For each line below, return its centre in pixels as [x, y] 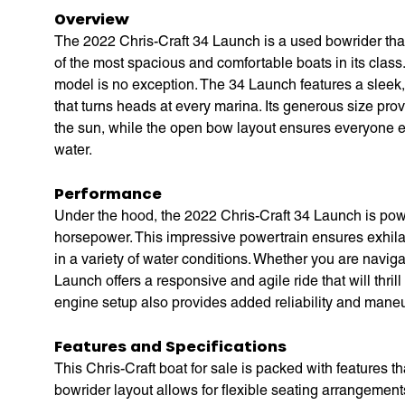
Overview [92, 18]
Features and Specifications [170, 345]
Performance [108, 193]
